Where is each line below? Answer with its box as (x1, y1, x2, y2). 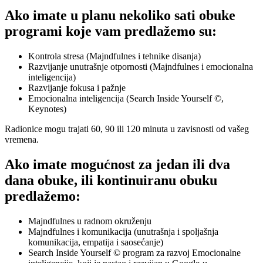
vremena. (5, 134, 39, 144)
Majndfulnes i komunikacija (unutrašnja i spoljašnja (28, 226, 218, 237)
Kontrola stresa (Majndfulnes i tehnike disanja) (28, 50, 201, 61)
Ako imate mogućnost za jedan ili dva (5, 156, 230, 172)
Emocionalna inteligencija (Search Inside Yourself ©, (28, 93, 224, 103)
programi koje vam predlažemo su (5, 23, 212, 39)
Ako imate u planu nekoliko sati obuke (5, 7, 235, 23)
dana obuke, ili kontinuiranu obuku (5, 172, 217, 188)
